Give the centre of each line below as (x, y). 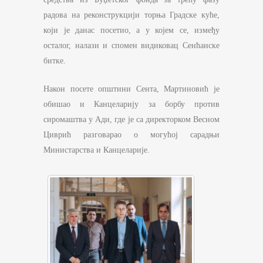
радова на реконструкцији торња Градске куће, (131, 15)
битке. (55, 61)
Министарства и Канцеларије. (97, 150)
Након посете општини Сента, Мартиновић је (131, 89)
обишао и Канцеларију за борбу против (131, 104)
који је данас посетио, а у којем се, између (131, 31)
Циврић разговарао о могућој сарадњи (131, 135)
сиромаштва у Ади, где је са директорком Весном (131, 120)
